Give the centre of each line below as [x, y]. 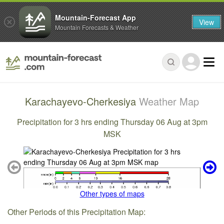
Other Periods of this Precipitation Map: [77, 211]
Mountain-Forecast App [95, 17]
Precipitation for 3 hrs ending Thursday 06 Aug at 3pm [112, 121]
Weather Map [169, 101]
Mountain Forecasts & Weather [97, 27]
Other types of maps [112, 194]
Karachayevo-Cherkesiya [82, 101]
